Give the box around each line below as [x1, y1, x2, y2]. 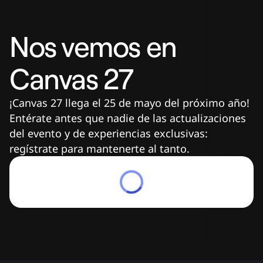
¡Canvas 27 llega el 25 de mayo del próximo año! [9, 96, 249, 110]
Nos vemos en [9, 29, 177, 64]
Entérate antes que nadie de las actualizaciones [9, 111, 246, 125]
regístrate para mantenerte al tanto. [9, 141, 190, 156]
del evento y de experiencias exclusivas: [9, 126, 208, 140]
